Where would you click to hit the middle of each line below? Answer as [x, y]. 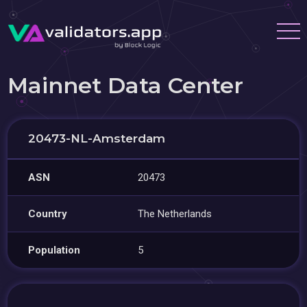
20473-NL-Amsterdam [97, 138]
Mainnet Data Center [126, 85]
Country [48, 214]
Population [54, 250]
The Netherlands [175, 214]
